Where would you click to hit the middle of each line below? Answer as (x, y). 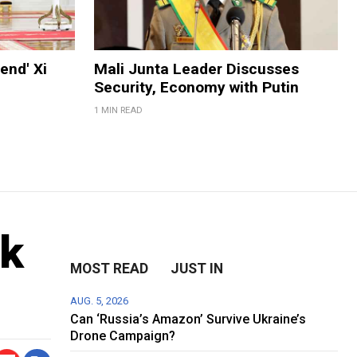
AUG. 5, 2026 (100, 300)
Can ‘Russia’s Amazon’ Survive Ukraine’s (188, 319)
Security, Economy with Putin (196, 87)
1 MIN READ (118, 110)
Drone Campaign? (123, 335)
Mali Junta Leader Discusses (196, 69)
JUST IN (197, 268)
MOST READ (110, 268)
